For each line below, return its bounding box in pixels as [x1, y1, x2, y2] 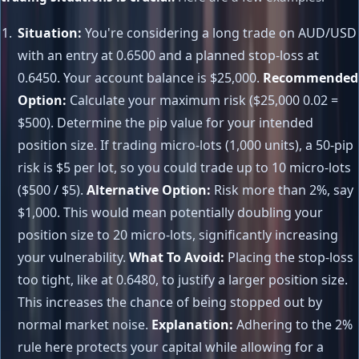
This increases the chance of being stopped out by [17, 292, 322, 311]
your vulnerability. [17, 248, 129, 266]
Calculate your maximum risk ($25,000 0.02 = [66, 91, 338, 109]
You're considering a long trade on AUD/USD [81, 23, 357, 42]
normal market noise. [17, 315, 151, 333]
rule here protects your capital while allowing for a [17, 337, 324, 356]
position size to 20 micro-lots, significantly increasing [17, 225, 338, 244]
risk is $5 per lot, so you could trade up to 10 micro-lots [17, 158, 351, 176]
